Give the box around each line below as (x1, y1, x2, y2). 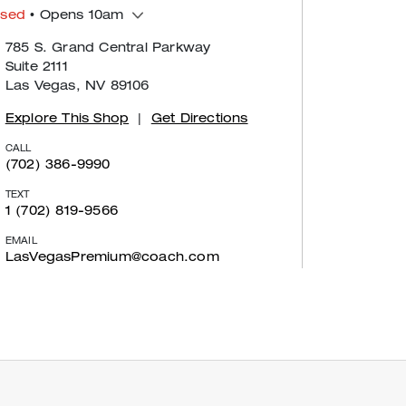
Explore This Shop (5, 112, 130, 126)
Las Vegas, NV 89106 (5, 80, 150, 93)
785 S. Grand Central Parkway (5, 42, 211, 55)
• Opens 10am (24, 9, 124, 23)
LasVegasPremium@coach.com (5, 251, 219, 265)
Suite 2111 (5, 61, 68, 74)
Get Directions (150, 112, 248, 126)
